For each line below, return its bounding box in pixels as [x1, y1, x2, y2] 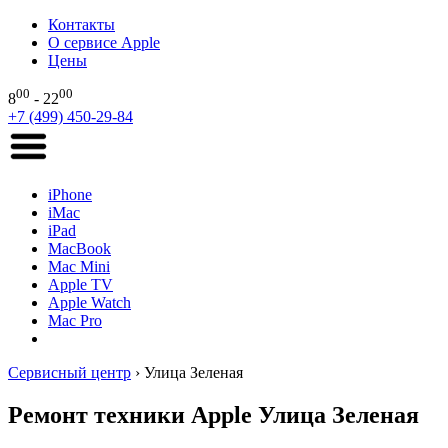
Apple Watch [48, 294, 131, 312]
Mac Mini [48, 258, 110, 276]
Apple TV [48, 276, 113, 294]
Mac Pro [48, 312, 102, 330]
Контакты [48, 16, 115, 33]
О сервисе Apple [48, 34, 160, 51]
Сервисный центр [8, 364, 131, 382]
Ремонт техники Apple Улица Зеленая [8, 402, 419, 429]
